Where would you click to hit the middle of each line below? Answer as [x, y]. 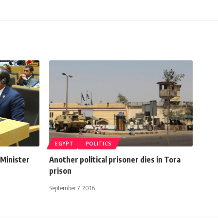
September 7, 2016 [72, 188]
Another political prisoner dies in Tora [115, 159]
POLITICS [99, 143]
